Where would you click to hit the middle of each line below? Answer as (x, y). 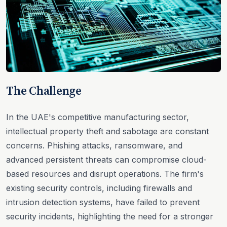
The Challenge (44, 90)
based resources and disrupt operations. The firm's (105, 174)
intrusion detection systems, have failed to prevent (103, 202)
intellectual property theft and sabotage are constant (107, 131)
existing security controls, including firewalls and (99, 188)
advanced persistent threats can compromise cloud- (106, 159)
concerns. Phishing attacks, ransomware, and (94, 145)
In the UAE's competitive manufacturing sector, (98, 117)
